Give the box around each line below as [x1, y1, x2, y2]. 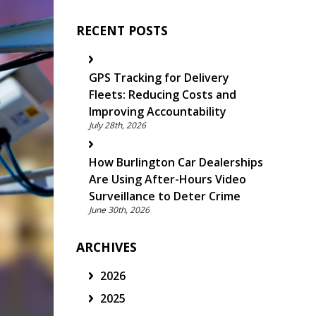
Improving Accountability [88, 103, 226, 119]
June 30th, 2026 [88, 204, 150, 217]
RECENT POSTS [76, 22, 168, 39]
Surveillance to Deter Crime [88, 188, 241, 205]
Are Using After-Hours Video [88, 171, 246, 188]
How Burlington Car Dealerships [88, 154, 263, 171]
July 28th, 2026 [88, 119, 146, 131]
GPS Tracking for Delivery [88, 69, 229, 85]
